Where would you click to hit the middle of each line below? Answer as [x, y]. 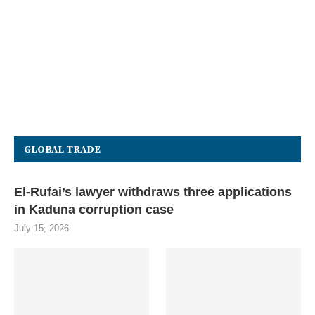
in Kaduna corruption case [94, 210]
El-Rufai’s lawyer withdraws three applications [153, 192]
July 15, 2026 [41, 229]
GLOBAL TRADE [62, 150]
